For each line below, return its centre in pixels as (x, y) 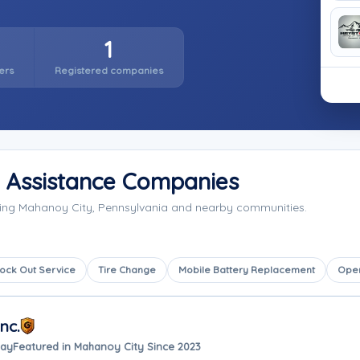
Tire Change (127, 270)
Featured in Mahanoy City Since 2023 (107, 346)
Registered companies (108, 70)
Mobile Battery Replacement (247, 270)
